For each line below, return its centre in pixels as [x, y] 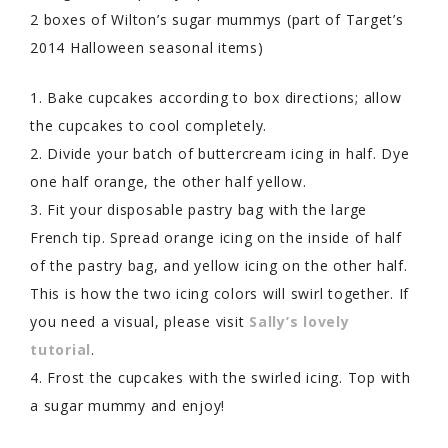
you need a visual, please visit [139, 321]
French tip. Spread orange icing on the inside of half [216, 237]
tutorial [60, 349]
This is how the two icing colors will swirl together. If [219, 293]
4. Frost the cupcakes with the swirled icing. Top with [220, 377]
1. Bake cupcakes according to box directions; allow [216, 97]
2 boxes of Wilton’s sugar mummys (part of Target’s [217, 19]
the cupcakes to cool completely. [148, 125]
